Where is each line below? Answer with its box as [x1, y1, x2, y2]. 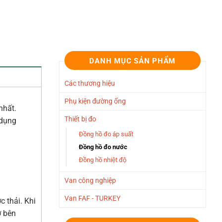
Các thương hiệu [64, 79, 115, 88]
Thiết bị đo [64, 115, 96, 124]
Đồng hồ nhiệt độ [78, 156, 126, 164]
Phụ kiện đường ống [64, 97, 126, 106]
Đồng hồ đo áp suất [78, 130, 133, 138]
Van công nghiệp [64, 176, 116, 185]
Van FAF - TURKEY [64, 194, 120, 203]
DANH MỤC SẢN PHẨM [89, 56, 176, 66]
